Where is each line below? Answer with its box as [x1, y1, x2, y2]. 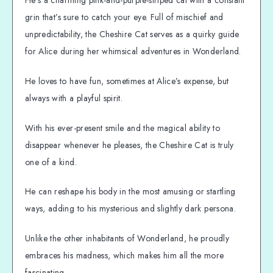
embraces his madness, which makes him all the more [25, 249, 224, 262]
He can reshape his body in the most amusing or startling [25, 185, 236, 198]
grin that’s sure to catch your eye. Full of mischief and [25, 10, 224, 23]
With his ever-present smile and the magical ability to [25, 121, 220, 134]
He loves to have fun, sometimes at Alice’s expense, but [25, 74, 229, 87]
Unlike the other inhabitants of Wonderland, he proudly [25, 232, 229, 245]
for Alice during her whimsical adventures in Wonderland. [25, 44, 241, 57]
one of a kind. [25, 155, 77, 168]
